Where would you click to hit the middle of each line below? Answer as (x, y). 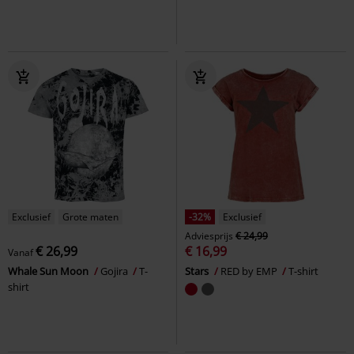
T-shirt (303, 271)
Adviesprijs (209, 235)
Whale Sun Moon (49, 271)
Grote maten (90, 217)
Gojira (115, 271)
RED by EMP (250, 271)
